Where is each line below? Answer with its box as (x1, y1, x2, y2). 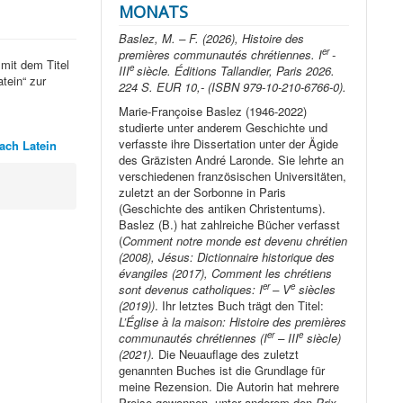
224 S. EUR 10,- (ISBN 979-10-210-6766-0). (119, 78, 347, 96)
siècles (295, 281, 336, 299)
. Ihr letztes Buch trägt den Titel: (155, 297, 325, 315)
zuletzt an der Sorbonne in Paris (119, 184, 287, 201)
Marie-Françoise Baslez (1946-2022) (119, 103, 308, 121)
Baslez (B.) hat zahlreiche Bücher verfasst (119, 216, 341, 234)
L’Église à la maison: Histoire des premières (119, 313, 347, 331)
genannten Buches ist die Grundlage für (119, 362, 326, 380)
